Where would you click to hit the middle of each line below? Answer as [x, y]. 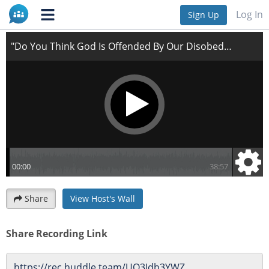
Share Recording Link [57, 233]
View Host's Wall [103, 198]
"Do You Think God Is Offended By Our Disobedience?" [128, 13]
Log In [249, 14]
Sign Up [204, 14]
